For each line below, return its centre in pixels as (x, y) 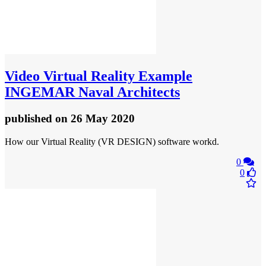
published (30, 118)
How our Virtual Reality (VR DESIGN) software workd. (112, 141)
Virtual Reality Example (116, 76)
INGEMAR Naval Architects (92, 92)
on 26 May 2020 (95, 118)
